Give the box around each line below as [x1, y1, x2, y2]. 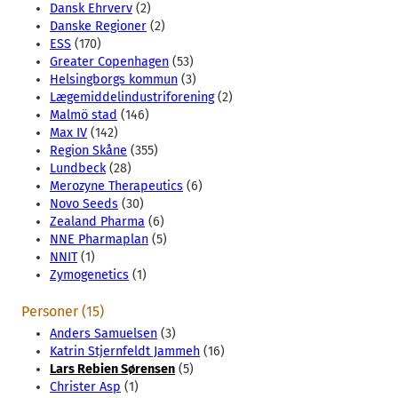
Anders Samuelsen [50, 325, 157, 341]
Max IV [50, 124, 87, 140]
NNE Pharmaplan [50, 231, 148, 247]
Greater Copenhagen [50, 53, 169, 69]
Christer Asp [50, 378, 121, 394]
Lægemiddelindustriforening [50, 89, 214, 105]
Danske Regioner [50, 18, 147, 34]
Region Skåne [50, 142, 127, 158]
